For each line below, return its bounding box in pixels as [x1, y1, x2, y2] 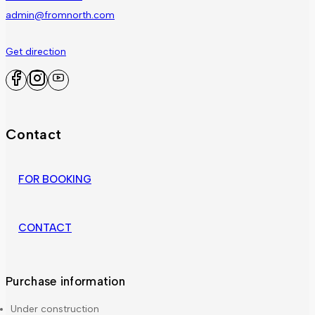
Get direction [6, 46, 66, 58]
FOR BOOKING [18, 172, 91, 186]
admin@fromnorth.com [6, 9, 115, 22]
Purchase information [6, 274, 125, 288]
